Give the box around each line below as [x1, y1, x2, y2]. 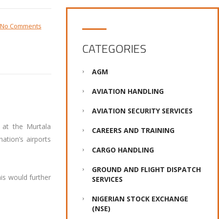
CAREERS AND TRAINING [91, 126, 175, 135]
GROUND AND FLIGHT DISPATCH [91, 165, 201, 175]
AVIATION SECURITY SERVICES [91, 106, 193, 116]
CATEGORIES [82, 40, 146, 58]
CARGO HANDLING [91, 145, 154, 155]
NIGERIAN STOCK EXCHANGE [91, 194, 188, 204]
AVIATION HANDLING [91, 87, 164, 96]
